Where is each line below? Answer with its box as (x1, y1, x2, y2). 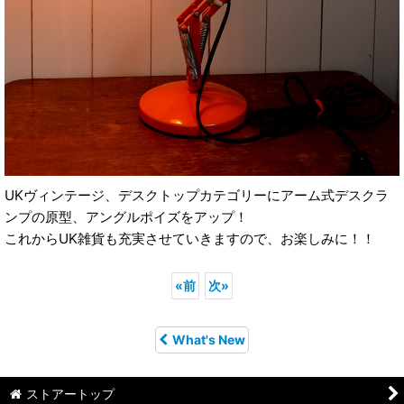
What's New (172, 331, 245, 347)
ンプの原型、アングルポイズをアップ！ (5, 207, 248, 225)
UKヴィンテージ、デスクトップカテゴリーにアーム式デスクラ (5, 186, 389, 204)
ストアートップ (26, 386, 115, 401)
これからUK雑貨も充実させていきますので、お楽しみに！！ (5, 229, 375, 247)
